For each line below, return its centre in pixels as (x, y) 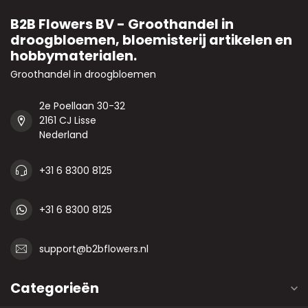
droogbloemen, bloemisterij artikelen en (151, 40)
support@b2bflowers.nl (94, 249)
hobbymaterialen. (74, 56)
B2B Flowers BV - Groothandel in (122, 24)
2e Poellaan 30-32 (82, 106)
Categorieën (55, 288)
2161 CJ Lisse (68, 121)
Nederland (64, 135)
